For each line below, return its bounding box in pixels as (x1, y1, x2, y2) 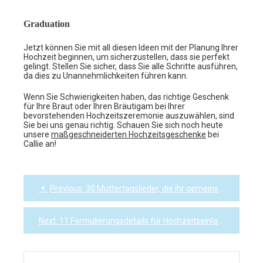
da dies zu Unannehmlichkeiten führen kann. (23, 70, 188, 80)
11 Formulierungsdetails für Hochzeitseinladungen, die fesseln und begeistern (59, 215, 218, 225)
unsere (23, 129, 51, 139)
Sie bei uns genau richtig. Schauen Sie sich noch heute (23, 120, 223, 130)
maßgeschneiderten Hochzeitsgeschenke (51, 129, 206, 139)
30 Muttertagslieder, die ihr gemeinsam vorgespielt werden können (86, 183, 218, 193)
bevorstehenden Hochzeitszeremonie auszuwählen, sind (23, 110, 234, 120)
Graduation (23, 18, 70, 29)
